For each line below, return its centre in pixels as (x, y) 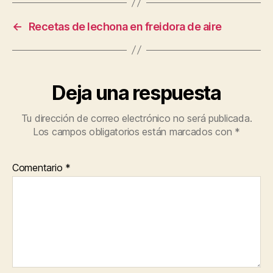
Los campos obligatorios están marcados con (134, 131)
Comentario (39, 167)
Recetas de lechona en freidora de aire (125, 26)
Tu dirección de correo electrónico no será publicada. (136, 118)
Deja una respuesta (136, 93)
